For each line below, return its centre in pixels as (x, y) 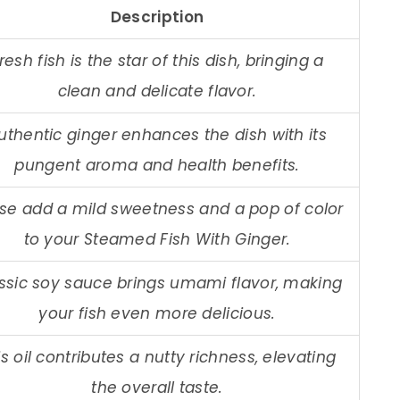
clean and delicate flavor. (157, 91)
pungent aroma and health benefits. (157, 165)
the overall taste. (157, 387)
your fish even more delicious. (157, 313)
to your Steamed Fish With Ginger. (157, 239)
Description (157, 17)
